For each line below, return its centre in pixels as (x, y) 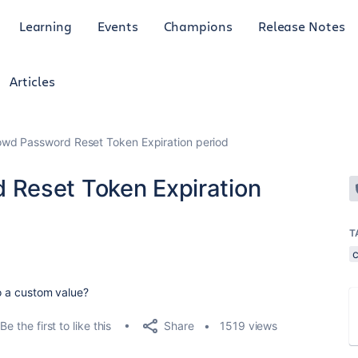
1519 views (249, 326)
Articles (32, 81)
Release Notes (301, 26)
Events (118, 26)
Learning (46, 26)
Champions (198, 26)
